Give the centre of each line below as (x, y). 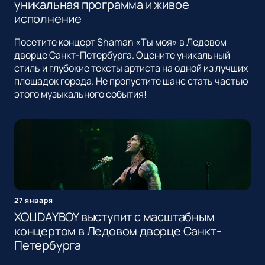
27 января (34, 201)
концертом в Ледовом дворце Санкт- (118, 231)
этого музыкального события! (80, 94)
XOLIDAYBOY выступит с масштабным (114, 217)
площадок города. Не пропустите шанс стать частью (131, 81)
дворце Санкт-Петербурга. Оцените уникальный (122, 55)
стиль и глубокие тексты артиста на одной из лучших (131, 68)
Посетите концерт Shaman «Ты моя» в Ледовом (120, 42)
